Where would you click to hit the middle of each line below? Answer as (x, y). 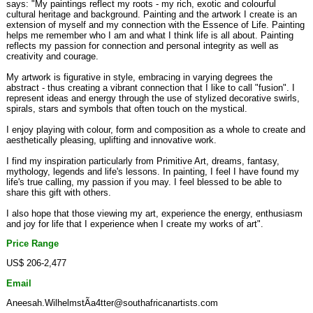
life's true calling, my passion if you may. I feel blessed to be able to (144, 182)
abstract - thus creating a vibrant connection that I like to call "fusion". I (151, 87)
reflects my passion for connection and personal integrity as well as (143, 45)
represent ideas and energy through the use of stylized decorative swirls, (153, 98)
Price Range (32, 243)
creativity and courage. (52, 56)
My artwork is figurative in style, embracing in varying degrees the (139, 77)
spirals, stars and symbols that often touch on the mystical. (127, 108)
